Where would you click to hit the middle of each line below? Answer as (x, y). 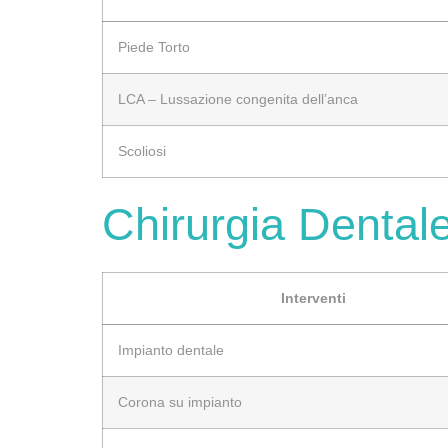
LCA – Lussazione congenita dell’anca (238, 98)
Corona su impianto (180, 401)
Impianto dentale (171, 349)
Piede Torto (154, 46)
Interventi (313, 297)
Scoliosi (142, 150)
